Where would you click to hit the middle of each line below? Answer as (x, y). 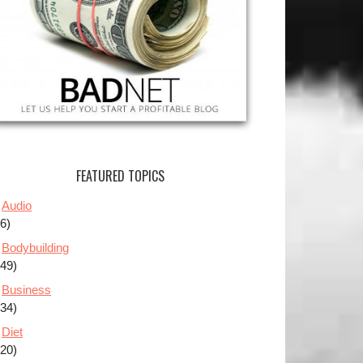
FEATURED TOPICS (120, 176)
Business (26, 290)
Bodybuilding (35, 248)
